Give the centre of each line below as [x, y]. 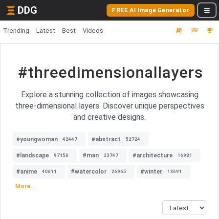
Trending [16, 31]
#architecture [153, 155]
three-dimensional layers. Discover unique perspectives [109, 106]
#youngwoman [37, 139]
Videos [93, 31]
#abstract [106, 139]
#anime [27, 172]
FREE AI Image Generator [151, 10]
